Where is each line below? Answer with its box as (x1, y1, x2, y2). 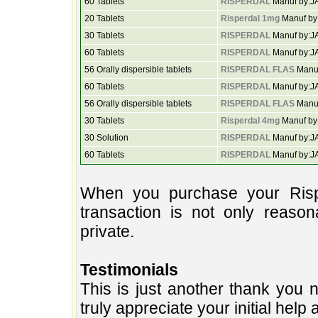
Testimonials (79, 261, 178, 279)
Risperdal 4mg (220, 116, 280, 126)
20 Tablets (84, 13, 124, 23)
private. (79, 222, 134, 241)
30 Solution (84, 133, 128, 143)
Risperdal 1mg (220, 13, 280, 23)
